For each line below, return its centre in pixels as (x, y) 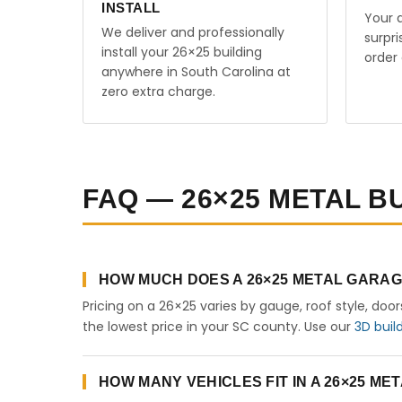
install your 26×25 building (182, 52)
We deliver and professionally (193, 32)
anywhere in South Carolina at (196, 72)
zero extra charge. (158, 92)
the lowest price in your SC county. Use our (218, 327)
